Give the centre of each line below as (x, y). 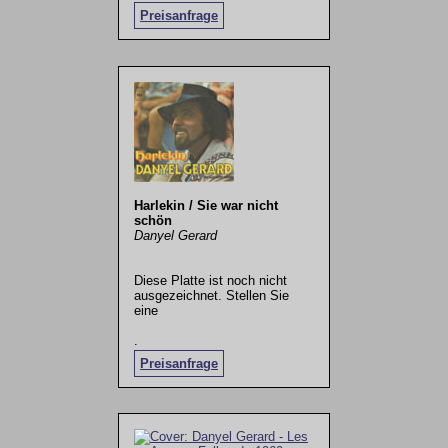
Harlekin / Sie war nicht (205, 205)
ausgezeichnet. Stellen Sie (211, 295)
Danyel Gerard (175, 235)
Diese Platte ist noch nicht (210, 280)
